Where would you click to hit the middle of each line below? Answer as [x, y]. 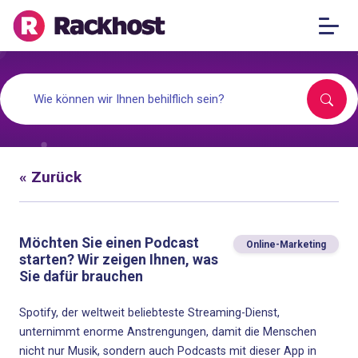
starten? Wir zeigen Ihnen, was [119, 259]
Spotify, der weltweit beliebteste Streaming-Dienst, [149, 313]
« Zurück [50, 177]
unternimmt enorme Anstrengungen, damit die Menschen [168, 332]
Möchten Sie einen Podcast [109, 243]
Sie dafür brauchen [81, 276]
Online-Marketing [286, 245]
